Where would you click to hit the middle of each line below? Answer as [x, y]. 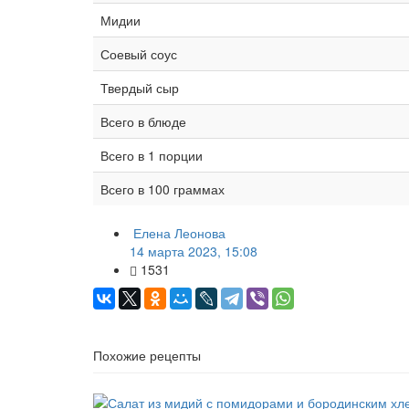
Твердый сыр [140, 87]
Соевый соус [139, 53]
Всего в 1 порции [152, 155]
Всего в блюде [143, 121]
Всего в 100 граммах [163, 189]
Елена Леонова [179, 232]
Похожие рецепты [147, 355]
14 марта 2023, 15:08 [194, 251]
